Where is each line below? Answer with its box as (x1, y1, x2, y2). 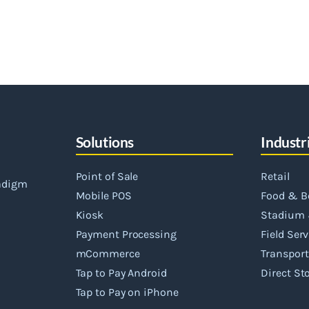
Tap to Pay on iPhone (75, 286, 179, 299)
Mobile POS (75, 189, 132, 202)
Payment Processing (75, 228, 177, 241)
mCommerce (75, 247, 140, 260)
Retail (261, 170, 290, 183)
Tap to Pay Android (75, 266, 167, 279)
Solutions (75, 133, 134, 150)
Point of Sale (75, 170, 139, 183)
